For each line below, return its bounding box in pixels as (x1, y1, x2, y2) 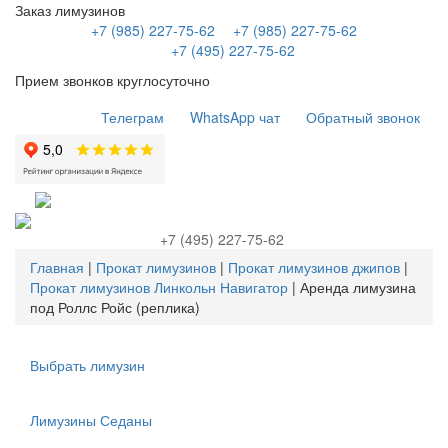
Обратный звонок (306, 107, 420, 127)
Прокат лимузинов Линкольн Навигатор (30, 276, 288, 297)
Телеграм (101, 107, 164, 127)
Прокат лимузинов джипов (228, 256, 400, 277)
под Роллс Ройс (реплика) (30, 296, 200, 317)
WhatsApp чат (190, 107, 280, 127)
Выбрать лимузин (30, 354, 145, 375)
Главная (30, 256, 84, 277)
